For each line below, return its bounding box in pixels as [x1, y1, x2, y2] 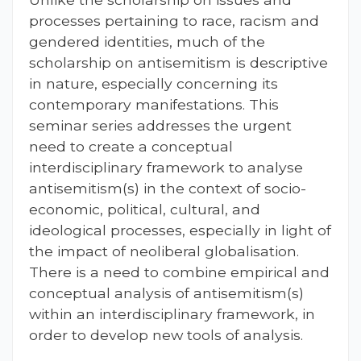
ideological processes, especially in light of [29, 221, 331, 239]
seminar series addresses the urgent [29, 116, 292, 134]
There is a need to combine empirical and [29, 263, 330, 280]
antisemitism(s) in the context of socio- [29, 179, 306, 197]
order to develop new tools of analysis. [29, 326, 303, 343]
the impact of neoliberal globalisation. [29, 242, 299, 259]
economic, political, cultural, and [29, 200, 260, 218]
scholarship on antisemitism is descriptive [29, 53, 328, 71]
